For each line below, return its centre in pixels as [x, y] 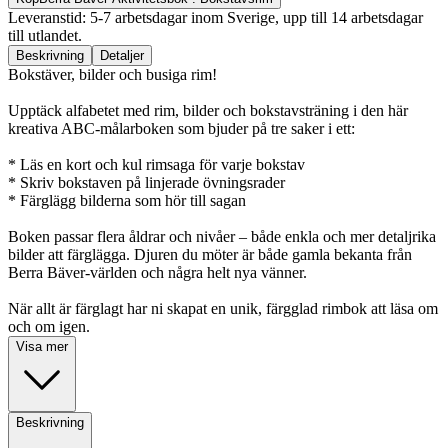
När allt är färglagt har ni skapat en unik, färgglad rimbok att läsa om [223, 308]
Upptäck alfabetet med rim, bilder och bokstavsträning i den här [208, 110]
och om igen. [49, 326]
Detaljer [122, 55]
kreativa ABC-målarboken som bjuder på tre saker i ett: [181, 128]
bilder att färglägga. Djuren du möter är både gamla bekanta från [210, 254]
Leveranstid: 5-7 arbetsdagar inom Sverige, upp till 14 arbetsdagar [215, 17]
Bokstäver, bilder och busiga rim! [112, 74]
